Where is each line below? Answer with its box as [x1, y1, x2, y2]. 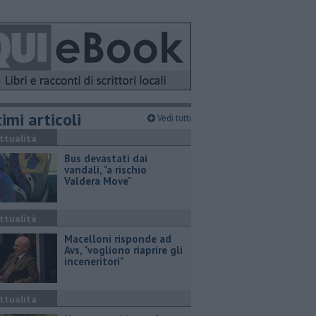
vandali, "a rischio [64, 163, 147, 176]
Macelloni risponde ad [64, 232, 171, 245]
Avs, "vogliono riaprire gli [64, 243, 183, 257]
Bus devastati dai [64, 152, 147, 165]
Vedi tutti [155, 112, 191, 124]
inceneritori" [64, 255, 123, 268]
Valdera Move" [64, 174, 131, 188]
